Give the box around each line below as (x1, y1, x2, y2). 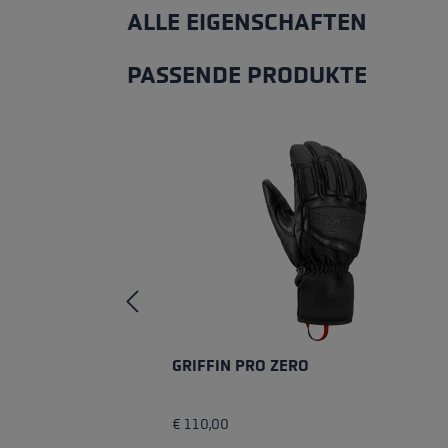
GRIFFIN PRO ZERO (172, 356, 309, 376)
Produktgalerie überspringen (151, 92, 360, 112)
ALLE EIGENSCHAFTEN (127, 8, 367, 38)
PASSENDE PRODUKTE (127, 61, 367, 91)
